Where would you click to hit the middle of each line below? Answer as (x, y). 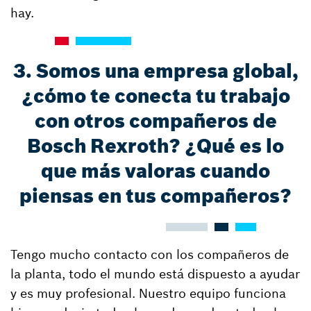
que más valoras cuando (155, 171)
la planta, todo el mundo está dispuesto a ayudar (155, 274)
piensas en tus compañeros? (155, 196)
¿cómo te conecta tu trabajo (155, 96)
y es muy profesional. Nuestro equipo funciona (148, 293)
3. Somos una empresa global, (155, 71)
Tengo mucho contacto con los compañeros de (150, 254)
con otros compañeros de (155, 121)
